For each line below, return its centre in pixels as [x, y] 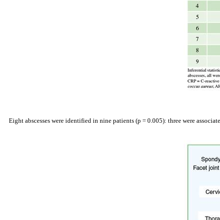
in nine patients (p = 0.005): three [137, 121]
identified [78, 121]
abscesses [37, 121]
